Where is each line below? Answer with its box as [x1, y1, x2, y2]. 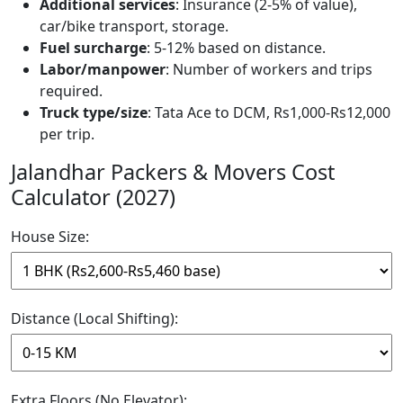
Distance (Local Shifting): [11, 308, 178, 328]
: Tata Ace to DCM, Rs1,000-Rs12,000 [148, 102, 390, 122]
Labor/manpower [40, 58, 166, 79]
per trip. [40, 123, 94, 144]
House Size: [11, 226, 89, 246]
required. [40, 80, 103, 101]
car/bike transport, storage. [40, 15, 228, 36]
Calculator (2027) [11, 182, 175, 211]
